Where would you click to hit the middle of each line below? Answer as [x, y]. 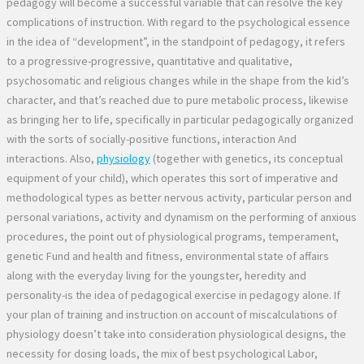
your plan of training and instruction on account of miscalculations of [172, 314]
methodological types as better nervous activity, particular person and [179, 197]
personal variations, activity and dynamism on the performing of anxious [182, 217]
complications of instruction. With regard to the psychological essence [178, 22]
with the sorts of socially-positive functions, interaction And [152, 139]
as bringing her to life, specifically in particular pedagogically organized [180, 119]
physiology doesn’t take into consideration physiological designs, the [176, 334]
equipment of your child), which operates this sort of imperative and [172, 178]
